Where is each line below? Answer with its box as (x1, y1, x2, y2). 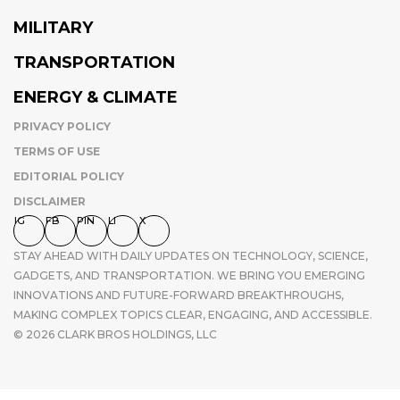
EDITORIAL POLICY (13, 170, 124, 184)
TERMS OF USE (13, 145, 100, 159)
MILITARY (13, 18, 93, 38)
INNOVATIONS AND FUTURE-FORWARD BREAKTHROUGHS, (13, 288, 344, 303)
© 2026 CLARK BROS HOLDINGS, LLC (13, 328, 217, 342)
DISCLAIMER (13, 195, 86, 209)
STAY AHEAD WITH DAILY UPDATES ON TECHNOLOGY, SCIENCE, (13, 249, 368, 263)
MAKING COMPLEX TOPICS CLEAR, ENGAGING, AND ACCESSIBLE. (13, 308, 372, 322)
